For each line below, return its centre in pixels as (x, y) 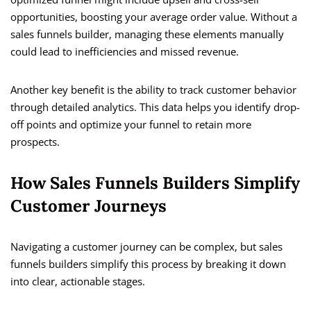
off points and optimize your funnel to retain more (131, 125)
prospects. (35, 142)
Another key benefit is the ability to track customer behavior (153, 90)
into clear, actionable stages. (78, 281)
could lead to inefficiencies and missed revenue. (125, 52)
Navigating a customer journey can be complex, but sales (146, 247)
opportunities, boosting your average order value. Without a (154, 17)
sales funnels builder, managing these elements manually (147, 34)
